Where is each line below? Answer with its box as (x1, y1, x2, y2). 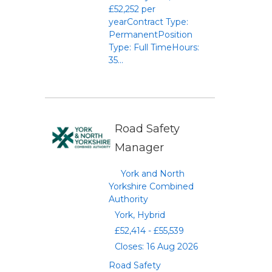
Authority (109, 194, 148, 205)
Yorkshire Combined (109, 181, 194, 192)
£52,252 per (109, 4, 155, 15)
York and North (121, 168, 185, 179)
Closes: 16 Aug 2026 (115, 241, 198, 252)
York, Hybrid (115, 209, 165, 220)
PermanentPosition (109, 29, 192, 40)
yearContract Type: (109, 16, 188, 27)
